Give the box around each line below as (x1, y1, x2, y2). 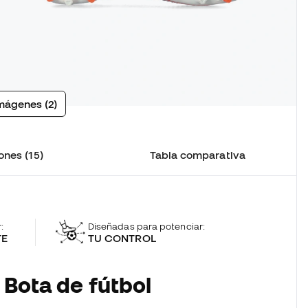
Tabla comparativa (149, 148, 245, 162)
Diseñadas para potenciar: (87, 220, 205, 232)
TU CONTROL (87, 231, 156, 244)
